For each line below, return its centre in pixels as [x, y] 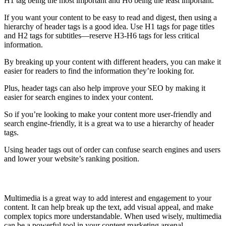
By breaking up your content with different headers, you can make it [112, 62]
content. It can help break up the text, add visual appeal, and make [109, 207]
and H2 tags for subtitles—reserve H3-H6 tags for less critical [102, 36]
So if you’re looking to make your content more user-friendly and [108, 115]
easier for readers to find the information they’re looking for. [99, 71]
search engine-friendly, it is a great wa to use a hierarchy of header [109, 124]
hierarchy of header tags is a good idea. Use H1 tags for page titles [109, 27]
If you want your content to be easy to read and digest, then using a [110, 18]
